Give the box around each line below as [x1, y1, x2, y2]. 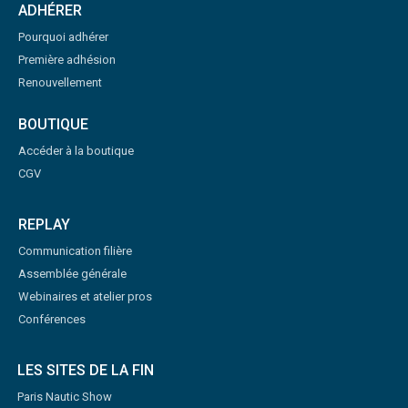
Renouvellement [18, 76, 102, 90]
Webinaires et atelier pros [18, 290, 152, 304]
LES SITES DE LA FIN [17, 362, 154, 380]
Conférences [18, 312, 86, 327]
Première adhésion [18, 53, 116, 67]
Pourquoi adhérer [18, 30, 108, 45]
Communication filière [18, 244, 132, 259]
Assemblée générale [18, 267, 127, 281]
